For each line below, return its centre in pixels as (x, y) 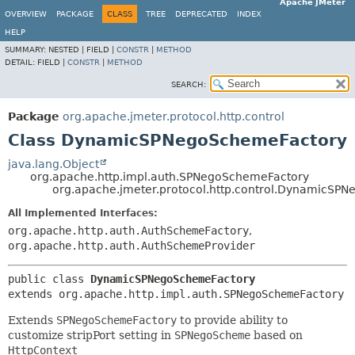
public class (49, 279)
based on (277, 335)
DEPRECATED (201, 14)
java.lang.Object (53, 164)
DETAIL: (21, 62)
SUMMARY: (27, 50)
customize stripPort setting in (91, 335)
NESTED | (67, 50)
